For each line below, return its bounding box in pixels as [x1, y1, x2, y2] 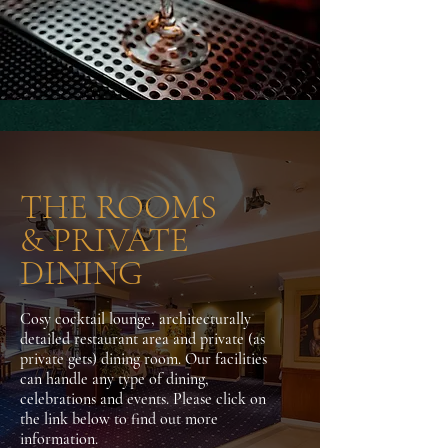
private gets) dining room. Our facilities [20, 349, 267, 369]
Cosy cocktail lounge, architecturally [20, 309, 251, 329]
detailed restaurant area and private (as [20, 329, 265, 349]
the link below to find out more [20, 409, 218, 429]
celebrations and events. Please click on [20, 389, 266, 409]
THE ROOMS [20, 186, 217, 228]
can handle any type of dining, [20, 369, 209, 389]
